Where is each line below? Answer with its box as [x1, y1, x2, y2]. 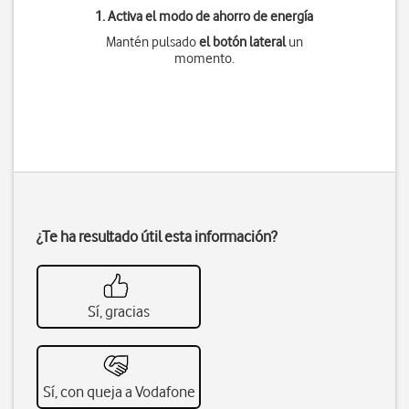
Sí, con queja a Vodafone [42, 383, 195, 401]
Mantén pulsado [105, 34, 199, 50]
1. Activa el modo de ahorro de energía [95, 8, 314, 25]
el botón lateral [198, 34, 286, 50]
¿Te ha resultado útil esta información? [37, 227, 277, 246]
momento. [173, 50, 235, 67]
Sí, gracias [88, 302, 150, 320]
